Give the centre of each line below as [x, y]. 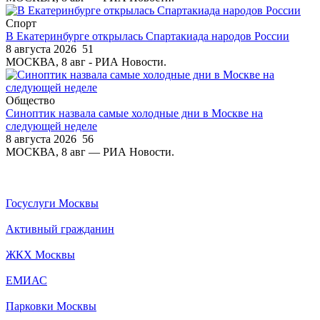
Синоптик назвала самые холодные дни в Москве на [134, 113]
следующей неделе [51, 126]
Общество [30, 100]
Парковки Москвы [51, 306]
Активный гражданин [60, 229]
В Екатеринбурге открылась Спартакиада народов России [147, 36]
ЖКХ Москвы [40, 254]
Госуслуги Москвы [52, 203]
